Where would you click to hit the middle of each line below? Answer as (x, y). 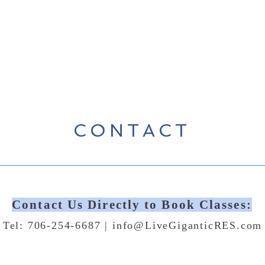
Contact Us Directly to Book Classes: (132, 204)
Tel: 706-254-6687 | (57, 225)
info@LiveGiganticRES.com (187, 225)
